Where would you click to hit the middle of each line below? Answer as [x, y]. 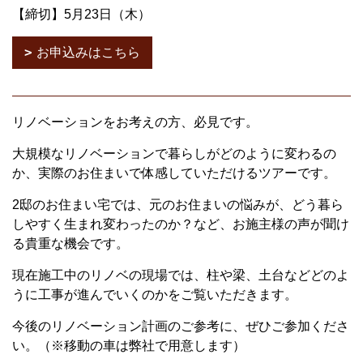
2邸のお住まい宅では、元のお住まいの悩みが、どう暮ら [178, 205]
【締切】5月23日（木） [81, 14]
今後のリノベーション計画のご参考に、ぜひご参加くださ [181, 326]
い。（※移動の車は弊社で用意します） [129, 346]
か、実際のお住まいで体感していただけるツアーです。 [174, 173]
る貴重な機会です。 [70, 243]
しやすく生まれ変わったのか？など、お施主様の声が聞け [181, 224]
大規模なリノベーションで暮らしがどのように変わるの [174, 154]
